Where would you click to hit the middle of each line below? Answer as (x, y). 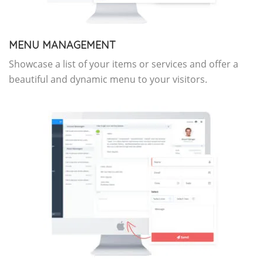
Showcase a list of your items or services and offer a (124, 64)
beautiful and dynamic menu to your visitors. (108, 80)
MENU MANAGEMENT (62, 45)
